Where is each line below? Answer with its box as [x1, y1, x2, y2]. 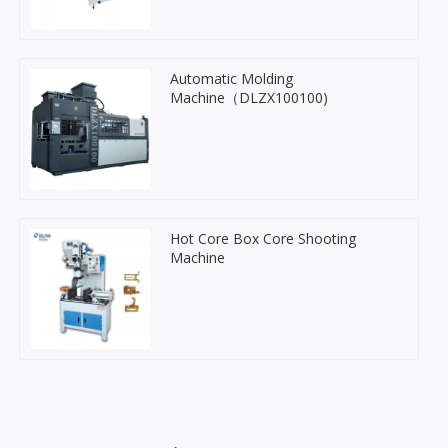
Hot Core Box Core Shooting [170, 228, 356, 248]
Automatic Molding [170, 68, 293, 88]
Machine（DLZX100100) [170, 87, 328, 107]
